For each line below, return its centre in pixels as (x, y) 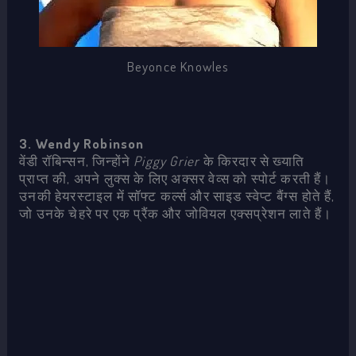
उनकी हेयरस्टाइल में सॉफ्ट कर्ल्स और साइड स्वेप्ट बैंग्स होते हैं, (177, 195)
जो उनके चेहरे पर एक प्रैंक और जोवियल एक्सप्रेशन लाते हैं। (176, 213)
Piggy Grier (167, 161)
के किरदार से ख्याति (252, 161)
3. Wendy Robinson (82, 143)
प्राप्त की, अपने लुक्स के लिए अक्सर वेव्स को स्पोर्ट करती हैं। (175, 178)
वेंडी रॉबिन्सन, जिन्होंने (77, 161)
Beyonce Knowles (178, 66)
